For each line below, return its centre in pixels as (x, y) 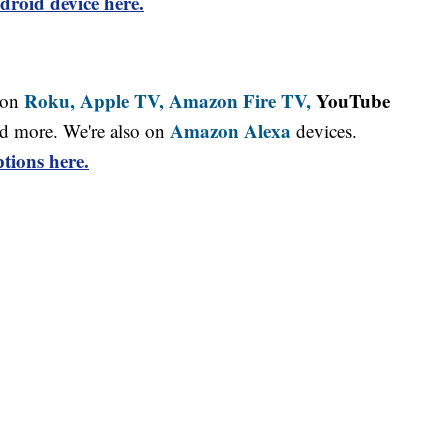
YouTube (350, 101)
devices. (324, 131)
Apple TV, (122, 101)
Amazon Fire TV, (240, 101)
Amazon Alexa (230, 131)
